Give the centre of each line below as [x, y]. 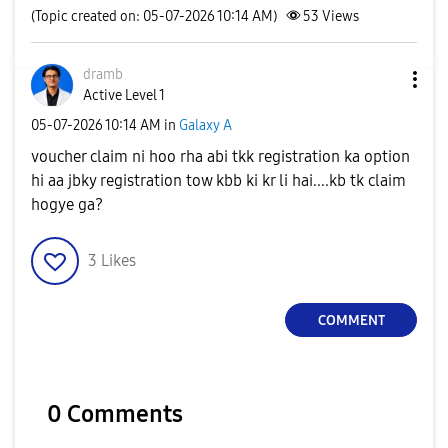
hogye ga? [67, 204]
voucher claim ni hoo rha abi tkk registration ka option [220, 156]
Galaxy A [205, 125]
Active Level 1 [124, 95]
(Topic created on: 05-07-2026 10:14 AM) [154, 16]
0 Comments [115, 414]
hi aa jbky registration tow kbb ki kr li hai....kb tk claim [218, 180]
